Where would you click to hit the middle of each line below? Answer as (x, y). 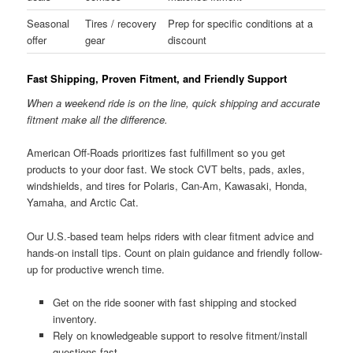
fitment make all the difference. (98, 120)
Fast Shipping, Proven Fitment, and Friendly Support (157, 78)
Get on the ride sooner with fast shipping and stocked (174, 302)
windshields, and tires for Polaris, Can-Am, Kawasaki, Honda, (167, 186)
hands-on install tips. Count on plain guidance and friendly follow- (175, 252)
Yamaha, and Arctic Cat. (83, 203)
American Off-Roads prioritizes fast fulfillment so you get (156, 153)
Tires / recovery (121, 23)
